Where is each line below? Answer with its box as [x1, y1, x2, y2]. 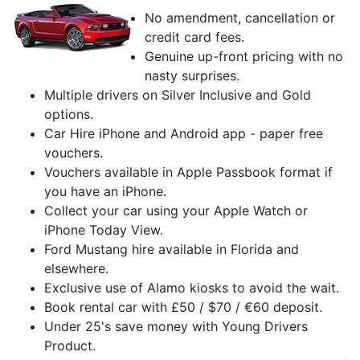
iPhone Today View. [44, 222, 163, 238]
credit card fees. [145, 29, 244, 45]
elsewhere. [44, 260, 108, 276]
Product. [44, 337, 96, 354]
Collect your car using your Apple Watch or [44, 202, 308, 219]
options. [44, 106, 93, 122]
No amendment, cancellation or [145, 10, 335, 26]
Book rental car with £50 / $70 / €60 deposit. [44, 299, 322, 315]
